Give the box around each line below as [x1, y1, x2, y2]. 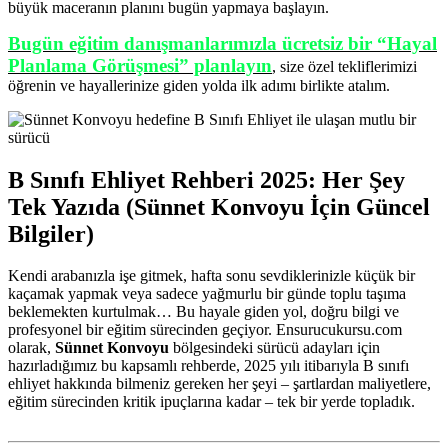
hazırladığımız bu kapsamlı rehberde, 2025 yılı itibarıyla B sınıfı [8, 357, 409, 375]
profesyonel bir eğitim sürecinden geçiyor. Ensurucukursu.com [8, 321, 402, 339]
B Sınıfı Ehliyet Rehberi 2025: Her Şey [8, 166, 405, 193]
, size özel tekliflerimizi [272, 57, 417, 75]
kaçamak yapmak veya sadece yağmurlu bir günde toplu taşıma [8, 285, 406, 303]
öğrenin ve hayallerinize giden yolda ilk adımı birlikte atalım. [8, 76, 390, 94]
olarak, [8, 339, 55, 357]
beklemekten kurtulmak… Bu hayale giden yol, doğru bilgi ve [8, 303, 399, 321]
